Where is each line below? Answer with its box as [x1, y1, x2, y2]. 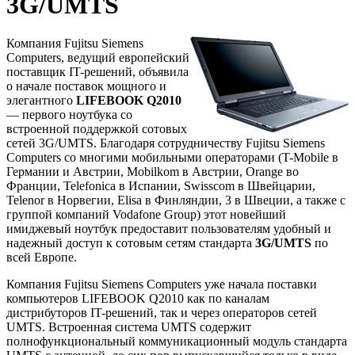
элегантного [6, 94, 76, 108]
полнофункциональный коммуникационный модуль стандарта [6, 334, 347, 349]
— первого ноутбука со [6, 108, 132, 122]
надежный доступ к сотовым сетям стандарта [6, 236, 255, 250]
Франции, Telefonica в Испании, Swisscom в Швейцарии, [6, 179, 315, 193]
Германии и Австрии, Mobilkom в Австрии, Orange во [6, 165, 299, 179]
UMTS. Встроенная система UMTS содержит [6, 320, 251, 334]
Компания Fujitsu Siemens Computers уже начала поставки [6, 277, 317, 292]
